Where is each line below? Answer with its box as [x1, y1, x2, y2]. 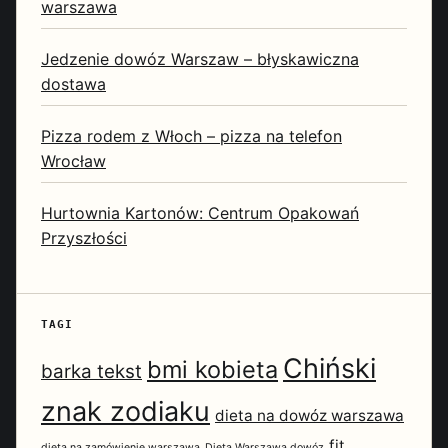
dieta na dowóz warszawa [215, 406, 404, 426]
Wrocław [41, 151, 106, 172]
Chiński [283, 352, 376, 386]
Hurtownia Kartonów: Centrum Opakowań [41, 203, 359, 224]
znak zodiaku [41, 395, 210, 429]
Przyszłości [41, 228, 127, 249]
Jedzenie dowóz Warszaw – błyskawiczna [41, 49, 359, 70]
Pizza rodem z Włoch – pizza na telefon [41, 126, 342, 147]
